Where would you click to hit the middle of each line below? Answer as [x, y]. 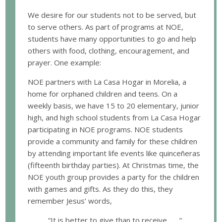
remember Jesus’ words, [70, 200]
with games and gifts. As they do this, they [101, 189]
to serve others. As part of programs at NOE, [106, 27]
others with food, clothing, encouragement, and [109, 50]
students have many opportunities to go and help [112, 38]
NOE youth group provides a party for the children [114, 177]
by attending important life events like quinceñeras [114, 153]
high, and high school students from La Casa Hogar [114, 117]
